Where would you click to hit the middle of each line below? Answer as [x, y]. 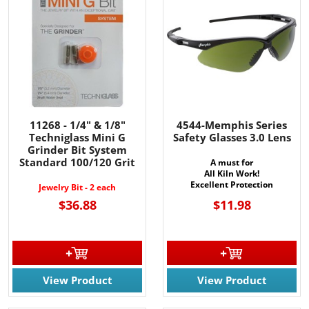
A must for [232, 162]
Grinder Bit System [77, 149]
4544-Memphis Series [232, 124]
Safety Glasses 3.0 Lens [232, 137]
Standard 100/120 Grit [77, 162]
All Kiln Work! [232, 173]
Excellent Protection [232, 184]
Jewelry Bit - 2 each [77, 187]
